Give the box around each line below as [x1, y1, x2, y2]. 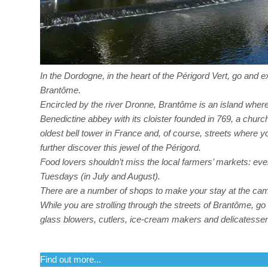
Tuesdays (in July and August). [40, 170, 160, 181]
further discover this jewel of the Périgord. [40, 142, 201, 153]
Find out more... [40, 254, 101, 264]
